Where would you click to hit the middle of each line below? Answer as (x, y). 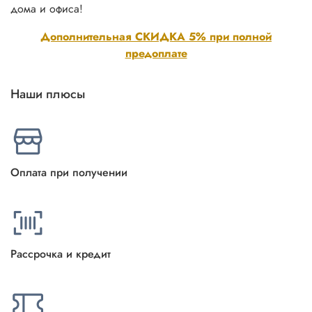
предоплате (156, 53)
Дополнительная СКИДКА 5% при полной (156, 36)
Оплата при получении (69, 172)
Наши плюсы (48, 94)
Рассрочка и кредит (61, 253)
